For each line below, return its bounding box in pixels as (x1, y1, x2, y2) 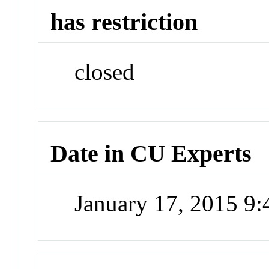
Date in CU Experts (50, 139, 252, 167)
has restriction (50, 8, 198, 36)
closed (74, 59, 135, 85)
